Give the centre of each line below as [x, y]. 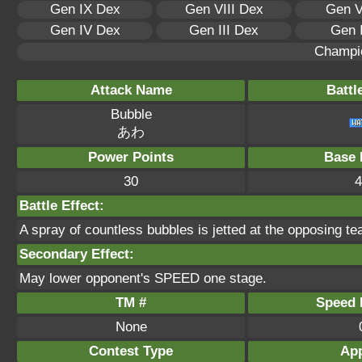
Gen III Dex [224, 30]
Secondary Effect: [77, 254]
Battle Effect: [62, 206]
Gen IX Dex [85, 9]
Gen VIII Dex [224, 9]
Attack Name [131, 90]
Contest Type [131, 351]
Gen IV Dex [85, 30]
